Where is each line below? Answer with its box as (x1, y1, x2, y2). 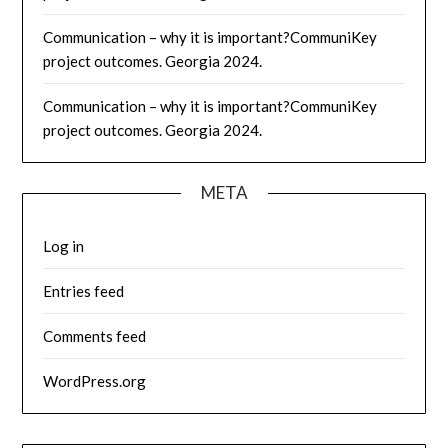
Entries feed (43, 282, 125, 301)
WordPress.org (43, 372, 147, 391)
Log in (43, 237, 85, 256)
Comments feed (43, 327, 147, 346)
